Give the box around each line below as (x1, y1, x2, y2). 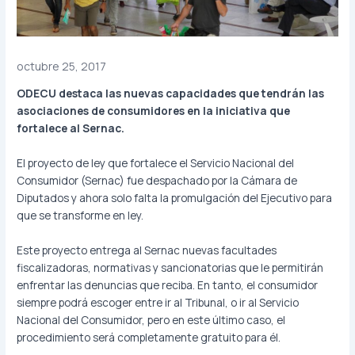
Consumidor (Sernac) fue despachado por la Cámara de (17, 172, 298, 188)
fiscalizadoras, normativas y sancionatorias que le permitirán (17, 259, 324, 275)
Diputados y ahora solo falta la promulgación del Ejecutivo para (17, 189, 333, 205)
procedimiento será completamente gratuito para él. (17, 329, 281, 345)
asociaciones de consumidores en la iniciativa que (17, 102, 291, 118)
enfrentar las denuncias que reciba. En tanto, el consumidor (17, 277, 319, 292)
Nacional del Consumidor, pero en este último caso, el (17, 311, 286, 327)
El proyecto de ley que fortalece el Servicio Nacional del (17, 155, 295, 170)
